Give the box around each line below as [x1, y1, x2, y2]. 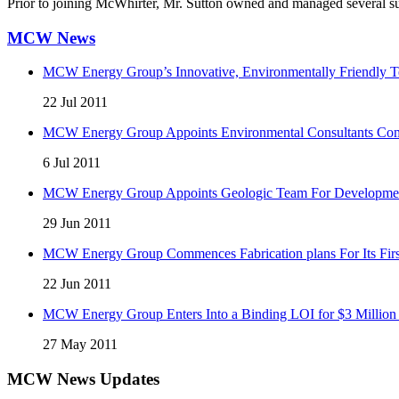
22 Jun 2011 [43, 276, 111, 292]
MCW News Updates [7, 370, 159, 389]
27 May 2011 [43, 337, 118, 353]
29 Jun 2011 [43, 216, 111, 232]
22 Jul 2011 [43, 94, 108, 110]
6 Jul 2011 [43, 155, 101, 171]
